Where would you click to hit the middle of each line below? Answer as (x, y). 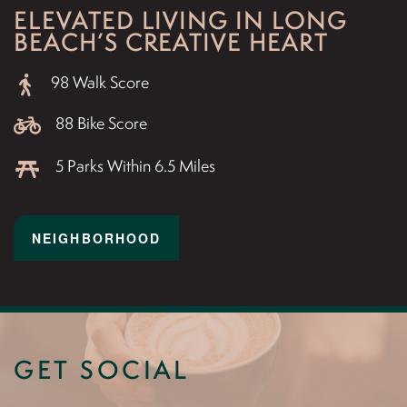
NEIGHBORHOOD (97, 238)
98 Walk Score (93, 83)
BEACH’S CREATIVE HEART (171, 42)
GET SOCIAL (101, 371)
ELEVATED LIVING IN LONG (180, 20)
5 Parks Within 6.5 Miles (128, 165)
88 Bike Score (94, 123)
